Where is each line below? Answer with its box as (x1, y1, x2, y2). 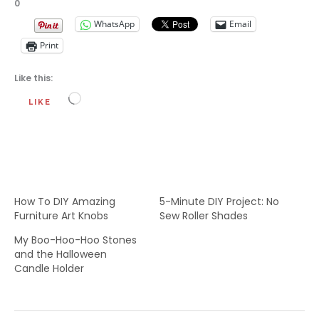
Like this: (14, 71, 53, 84)
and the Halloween (14, 246, 107, 261)
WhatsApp (94, 18, 135, 30)
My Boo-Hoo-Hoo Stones (14, 232, 137, 247)
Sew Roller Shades (159, 208, 248, 223)
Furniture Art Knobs (14, 208, 108, 223)
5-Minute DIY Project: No (159, 194, 279, 209)
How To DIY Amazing (14, 194, 115, 209)
